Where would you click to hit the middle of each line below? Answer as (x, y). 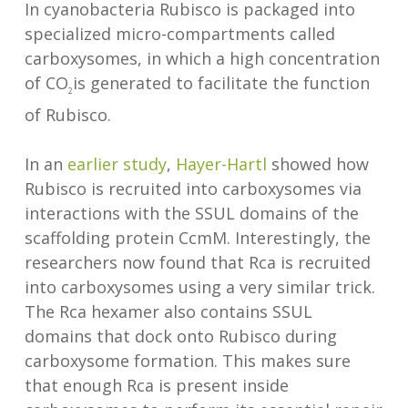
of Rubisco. (70, 114)
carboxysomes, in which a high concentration (202, 59)
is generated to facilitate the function (221, 83)
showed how (317, 163)
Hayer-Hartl (221, 163)
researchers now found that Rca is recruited (197, 262)
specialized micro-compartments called (179, 34)
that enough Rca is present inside (156, 385)
